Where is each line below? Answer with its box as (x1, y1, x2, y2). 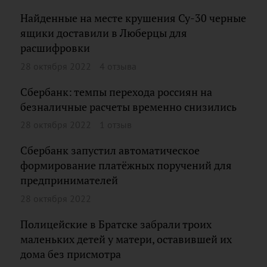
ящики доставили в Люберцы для (20, 26, 187, 40)
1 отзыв (100, 119, 132, 131)
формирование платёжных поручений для (20, 159, 232, 172)
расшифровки (20, 41, 90, 55)
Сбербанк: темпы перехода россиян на (20, 85, 212, 99)
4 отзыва (100, 60, 136, 72)
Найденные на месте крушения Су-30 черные (20, 11, 246, 25)
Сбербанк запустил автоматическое (20, 144, 200, 157)
